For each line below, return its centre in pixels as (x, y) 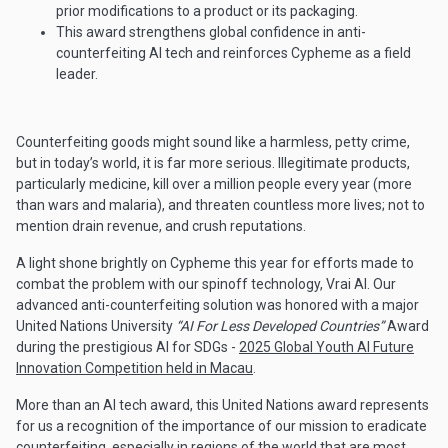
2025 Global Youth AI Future (326, 347)
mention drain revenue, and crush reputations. (161, 226)
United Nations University (96, 326)
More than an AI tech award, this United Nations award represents (222, 405)
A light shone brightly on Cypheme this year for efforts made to (215, 263)
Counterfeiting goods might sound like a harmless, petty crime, (213, 142)
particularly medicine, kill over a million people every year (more (214, 184)
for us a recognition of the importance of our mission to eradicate (221, 426)
